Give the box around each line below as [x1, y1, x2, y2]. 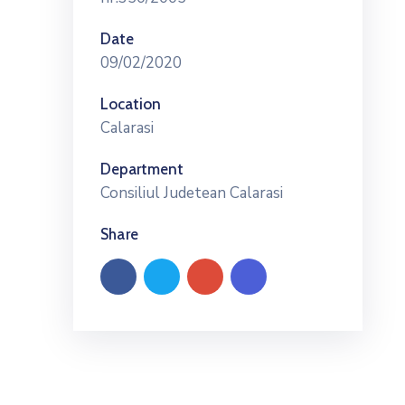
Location [100, 95, 161, 113]
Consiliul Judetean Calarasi [100, 183, 283, 203]
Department [100, 160, 184, 178]
